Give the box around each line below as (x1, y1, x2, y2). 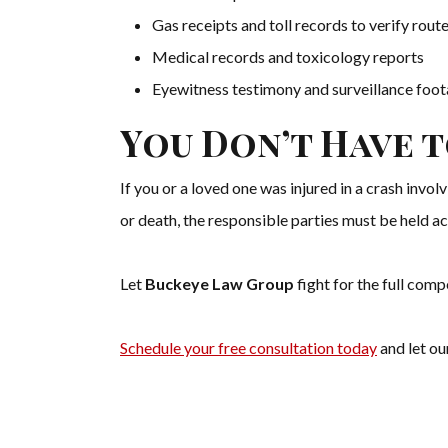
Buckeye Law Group (145, 274, 294, 294)
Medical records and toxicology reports (152, 47, 424, 67)
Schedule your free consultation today (120, 338, 377, 358)
